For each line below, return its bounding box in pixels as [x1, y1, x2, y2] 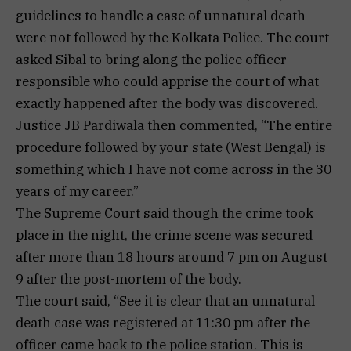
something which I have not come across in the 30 [16, 160, 331, 178]
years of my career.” [16, 182, 139, 200]
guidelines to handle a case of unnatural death [16, 6, 306, 24]
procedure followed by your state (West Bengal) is [16, 138, 326, 156]
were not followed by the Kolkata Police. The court [16, 28, 329, 46]
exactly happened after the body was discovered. [16, 94, 318, 112]
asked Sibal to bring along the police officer [16, 50, 287, 68]
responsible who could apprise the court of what [16, 72, 319, 90]
